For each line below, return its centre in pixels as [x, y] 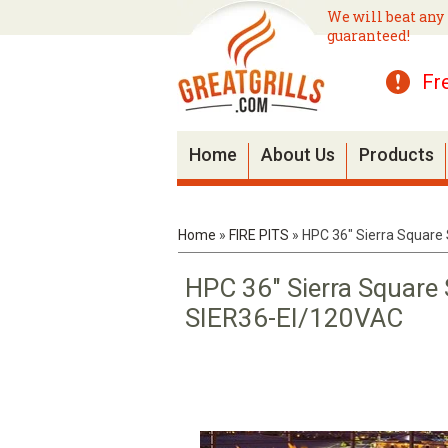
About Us [298, 154]
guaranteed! [368, 35]
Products [396, 154]
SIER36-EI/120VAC [294, 318]
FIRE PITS [259, 235]
